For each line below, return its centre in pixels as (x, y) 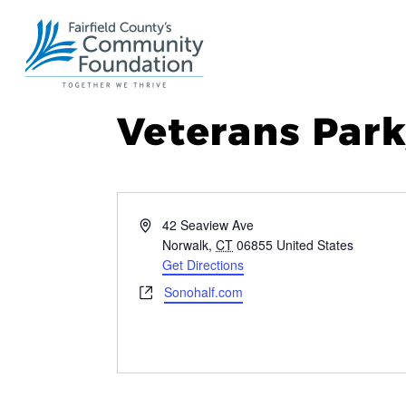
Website (162, 291)
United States (315, 245)
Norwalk (186, 245)
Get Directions (203, 265)
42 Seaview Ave (208, 225)
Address (162, 224)
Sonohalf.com (203, 292)
